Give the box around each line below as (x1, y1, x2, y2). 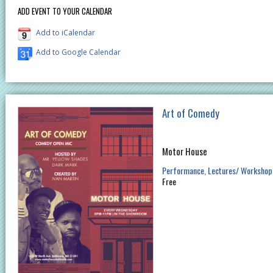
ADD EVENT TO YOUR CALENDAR (18, 4, 112, 17)
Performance (161, 163, 204, 177)
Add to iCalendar (36, 27, 95, 38)
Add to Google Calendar (36, 46, 121, 57)
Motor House (161, 144, 207, 158)
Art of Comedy (161, 105, 219, 121)
